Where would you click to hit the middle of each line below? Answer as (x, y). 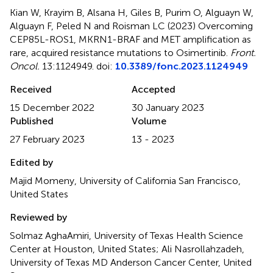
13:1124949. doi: (77, 66)
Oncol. (25, 66)
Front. (243, 52)
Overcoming (225, 26)
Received (31, 89)
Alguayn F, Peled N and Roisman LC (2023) (104, 26)
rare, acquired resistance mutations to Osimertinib (118, 52)
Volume (149, 121)
